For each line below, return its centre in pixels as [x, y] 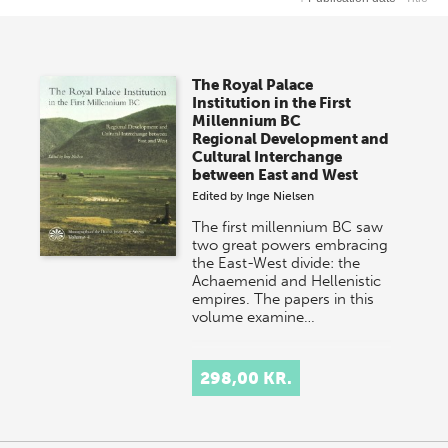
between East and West [275, 175]
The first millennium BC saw [288, 227]
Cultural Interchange [267, 157]
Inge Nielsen [280, 196]
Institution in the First [272, 103]
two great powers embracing [290, 245]
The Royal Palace [253, 85]
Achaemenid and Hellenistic [287, 281]
